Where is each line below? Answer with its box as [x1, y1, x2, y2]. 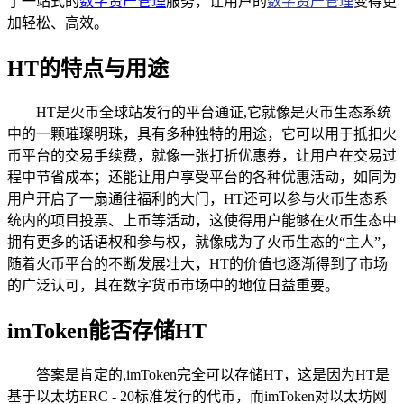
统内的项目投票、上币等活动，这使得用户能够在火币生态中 [7, 212, 397, 228]
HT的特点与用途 [7, 56, 169, 80]
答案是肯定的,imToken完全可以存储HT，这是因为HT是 [36, 366, 390, 382]
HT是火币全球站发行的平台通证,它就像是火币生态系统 [36, 104, 391, 120]
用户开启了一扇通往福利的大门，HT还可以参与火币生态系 [7, 190, 388, 207]
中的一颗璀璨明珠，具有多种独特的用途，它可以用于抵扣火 [7, 125, 397, 142]
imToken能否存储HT [7, 318, 207, 343]
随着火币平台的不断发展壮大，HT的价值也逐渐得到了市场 [7, 255, 388, 271]
